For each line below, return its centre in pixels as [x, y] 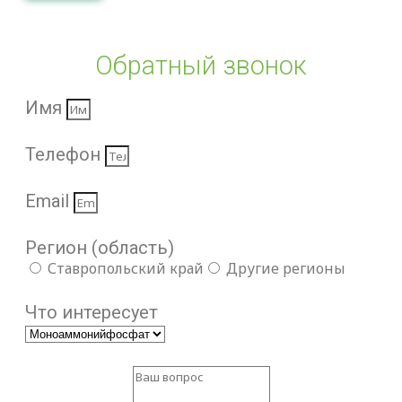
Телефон [65, 154]
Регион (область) [100, 248]
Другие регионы [286, 268]
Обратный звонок [201, 66]
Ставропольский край [126, 268]
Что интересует [92, 312]
